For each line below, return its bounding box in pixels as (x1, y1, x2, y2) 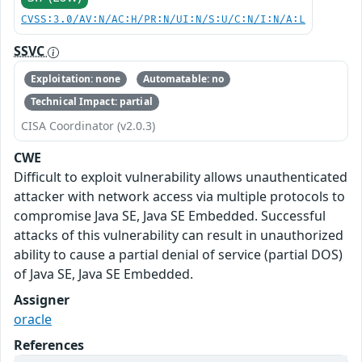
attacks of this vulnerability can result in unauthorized (14, 225, 343, 244)
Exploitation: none (30, 72, 120, 86)
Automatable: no (142, 72, 225, 86)
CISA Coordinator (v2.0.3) (21, 117, 155, 133)
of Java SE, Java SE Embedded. (14, 264, 193, 283)
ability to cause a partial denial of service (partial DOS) (14, 245, 343, 263)
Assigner (14, 290, 69, 309)
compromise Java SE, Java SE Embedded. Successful (14, 206, 326, 225)
